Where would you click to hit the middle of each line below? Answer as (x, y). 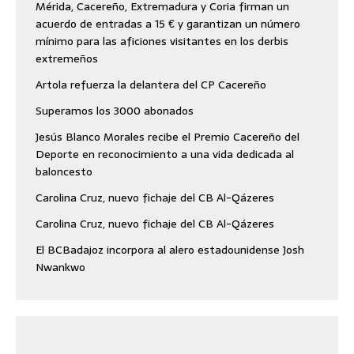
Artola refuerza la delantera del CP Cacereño (151, 85)
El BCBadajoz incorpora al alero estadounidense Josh (170, 250)
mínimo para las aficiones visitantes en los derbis (162, 41)
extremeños (67, 59)
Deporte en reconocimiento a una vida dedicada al (165, 154)
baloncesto (64, 172)
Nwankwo (60, 267)
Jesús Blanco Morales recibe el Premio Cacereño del (168, 137)
